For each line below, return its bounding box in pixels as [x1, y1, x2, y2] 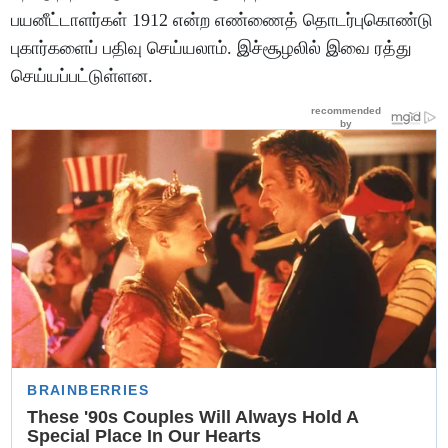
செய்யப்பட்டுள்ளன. [11, 65, 154, 86]
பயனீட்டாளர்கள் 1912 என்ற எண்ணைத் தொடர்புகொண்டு [11, 9, 434, 30]
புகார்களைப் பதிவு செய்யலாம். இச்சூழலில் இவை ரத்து [11, 37, 413, 58]
